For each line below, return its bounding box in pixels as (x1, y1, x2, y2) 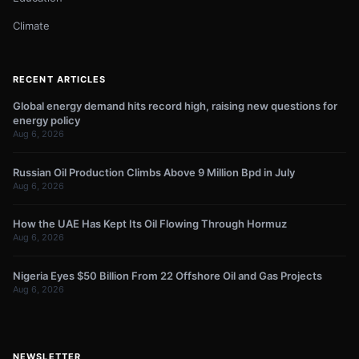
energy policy (13, 113, 80, 127)
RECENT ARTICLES (13, 74, 107, 86)
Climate (13, 18, 50, 32)
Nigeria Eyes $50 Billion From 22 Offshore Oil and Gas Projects (13, 269, 322, 283)
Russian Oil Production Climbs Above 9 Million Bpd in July (13, 165, 295, 179)
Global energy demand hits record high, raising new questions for (13, 99, 337, 112)
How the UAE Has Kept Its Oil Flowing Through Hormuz (13, 217, 287, 231)
